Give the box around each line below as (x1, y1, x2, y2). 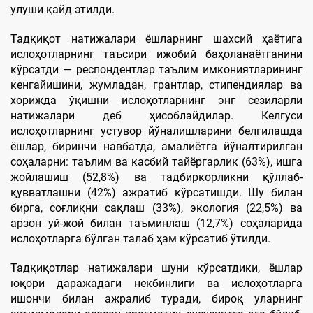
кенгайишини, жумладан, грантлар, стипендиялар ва (10, 78, 303, 92)
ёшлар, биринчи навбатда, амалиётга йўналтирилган (10, 139, 303, 153)
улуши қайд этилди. (10, 2, 115, 16)
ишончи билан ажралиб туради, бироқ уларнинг (10, 291, 303, 305)
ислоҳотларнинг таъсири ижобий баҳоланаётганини (10, 47, 303, 61)
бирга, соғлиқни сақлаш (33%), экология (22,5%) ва (10, 201, 303, 214)
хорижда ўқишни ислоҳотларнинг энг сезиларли (10, 93, 303, 107)
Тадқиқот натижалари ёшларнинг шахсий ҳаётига (10, 31, 303, 45)
